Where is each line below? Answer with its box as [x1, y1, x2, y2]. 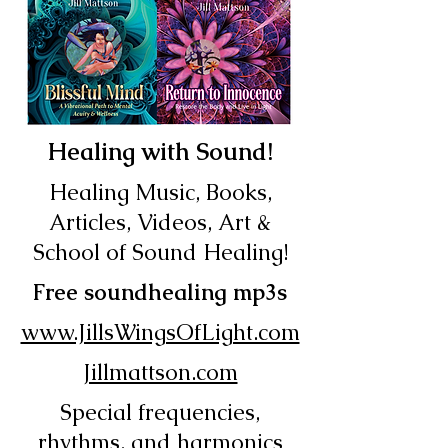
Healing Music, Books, [48, 178, 272, 207]
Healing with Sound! [47, 136, 273, 167]
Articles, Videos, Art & [49, 208, 271, 237]
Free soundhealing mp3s [33, 278, 287, 307]
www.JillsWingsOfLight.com [20, 318, 300, 347]
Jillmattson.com [82, 358, 238, 387]
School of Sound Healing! [32, 238, 288, 267]
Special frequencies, [60, 398, 260, 427]
